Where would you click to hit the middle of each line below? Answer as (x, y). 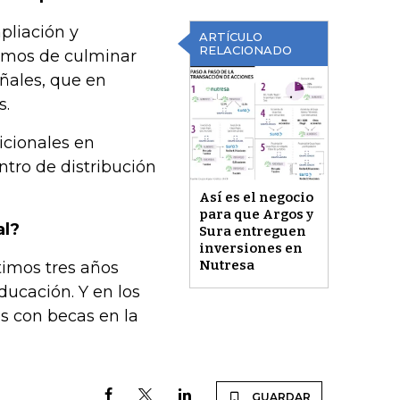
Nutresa (226, 266)
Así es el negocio (256, 198)
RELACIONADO (245, 50)
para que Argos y (256, 215)
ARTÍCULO (230, 37)
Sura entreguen (252, 232)
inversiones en (250, 249)
